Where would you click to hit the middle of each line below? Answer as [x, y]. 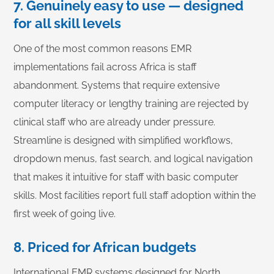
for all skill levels [67, 23]
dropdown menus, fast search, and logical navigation [133, 159]
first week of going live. [65, 214]
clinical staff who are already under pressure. [114, 122]
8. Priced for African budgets [105, 247]
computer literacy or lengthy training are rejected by [131, 104]
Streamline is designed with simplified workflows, [123, 140]
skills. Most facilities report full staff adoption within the [135, 195]
